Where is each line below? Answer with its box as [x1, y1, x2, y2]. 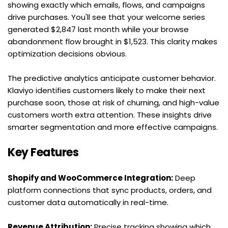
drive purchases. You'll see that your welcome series [8, 12, 205, 23]
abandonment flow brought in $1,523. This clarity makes [8, 36, 217, 47]
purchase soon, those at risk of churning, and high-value [8, 97, 219, 108]
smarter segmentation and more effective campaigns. [8, 122, 218, 133]
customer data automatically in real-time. [8, 197, 168, 208]
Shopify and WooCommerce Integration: [8, 173, 173, 184]
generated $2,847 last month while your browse [8, 24, 189, 35]
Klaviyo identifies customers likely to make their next [8, 85, 206, 96]
